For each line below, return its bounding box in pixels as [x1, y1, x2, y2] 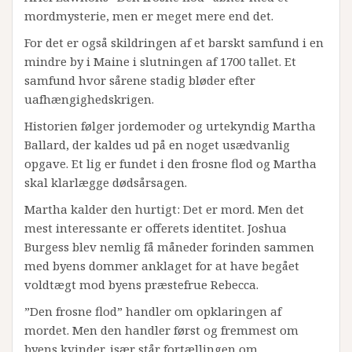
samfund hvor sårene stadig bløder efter [24, 72, 255, 89]
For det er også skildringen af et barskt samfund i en [24, 35, 324, 51]
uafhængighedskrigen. [24, 91, 154, 108]
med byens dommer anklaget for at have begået [24, 258, 299, 274]
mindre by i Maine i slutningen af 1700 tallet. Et [24, 53, 296, 70]
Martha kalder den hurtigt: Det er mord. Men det [24, 201, 304, 218]
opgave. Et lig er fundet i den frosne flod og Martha [24, 156, 317, 172]
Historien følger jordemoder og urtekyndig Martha [24, 118, 316, 134]
